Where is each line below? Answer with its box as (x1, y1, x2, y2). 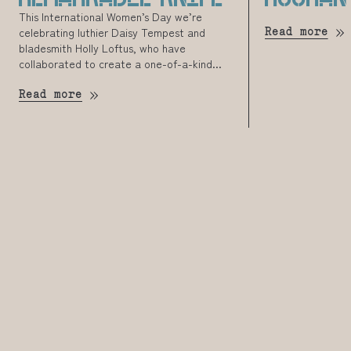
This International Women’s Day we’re (19, 9, 202, 25)
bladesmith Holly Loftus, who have (19, 40, 186, 56)
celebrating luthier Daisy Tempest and (19, 24, 205, 41)
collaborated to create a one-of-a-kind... (19, 56, 222, 72)
